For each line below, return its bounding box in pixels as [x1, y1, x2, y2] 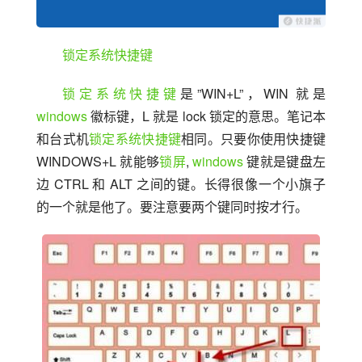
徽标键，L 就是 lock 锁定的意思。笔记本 [87, 107, 326, 126]
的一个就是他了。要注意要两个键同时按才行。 [36, 197, 308, 217]
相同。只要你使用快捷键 [181, 129, 326, 149]
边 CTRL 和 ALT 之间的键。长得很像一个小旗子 [36, 175, 326, 194]
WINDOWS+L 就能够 [36, 152, 160, 171]
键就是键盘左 [243, 152, 326, 171]
